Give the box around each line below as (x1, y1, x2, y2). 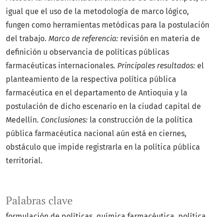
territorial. (6, 156, 43, 166)
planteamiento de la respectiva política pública (6, 75, 176, 84)
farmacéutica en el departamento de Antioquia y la (6, 88, 187, 98)
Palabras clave (6, 194, 73, 208)
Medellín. (6, 115, 41, 125)
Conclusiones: (41, 115, 90, 125)
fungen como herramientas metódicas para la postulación (6, 20, 209, 30)
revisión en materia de (120, 34, 200, 44)
